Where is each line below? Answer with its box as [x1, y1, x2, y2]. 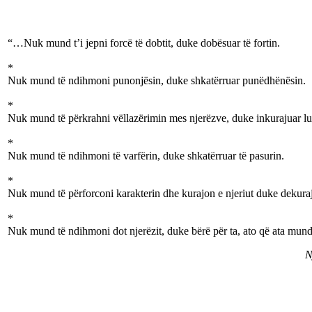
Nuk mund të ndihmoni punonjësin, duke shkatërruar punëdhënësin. [8, 75, 306, 86]
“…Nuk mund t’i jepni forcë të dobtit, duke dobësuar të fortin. [8, 37, 280, 49]
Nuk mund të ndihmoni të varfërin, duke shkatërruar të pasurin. [8, 150, 284, 162]
